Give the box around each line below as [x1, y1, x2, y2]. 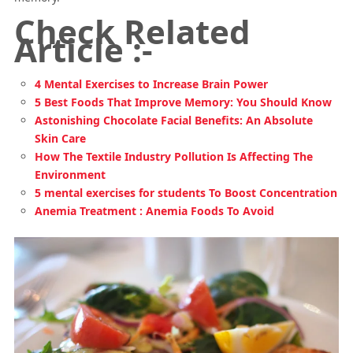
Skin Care [35, 131, 87, 146]
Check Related [13, 9, 251, 54]
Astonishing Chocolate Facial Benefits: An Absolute [35, 113, 314, 128]
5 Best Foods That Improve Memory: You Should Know [35, 95, 333, 110]
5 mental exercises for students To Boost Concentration [35, 185, 338, 200]
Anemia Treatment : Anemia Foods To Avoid [35, 203, 275, 218]
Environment [35, 167, 106, 182]
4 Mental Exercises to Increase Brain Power [35, 76, 269, 91]
